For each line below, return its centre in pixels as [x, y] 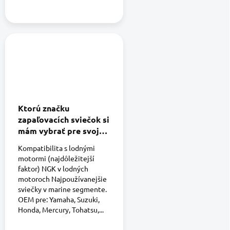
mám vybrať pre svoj [59, 131]
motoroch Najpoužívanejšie [62, 179]
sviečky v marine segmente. [62, 189]
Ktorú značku [44, 108]
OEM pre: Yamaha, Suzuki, [59, 199]
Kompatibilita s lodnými [56, 148]
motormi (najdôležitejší [56, 158]
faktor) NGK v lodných [53, 169]
